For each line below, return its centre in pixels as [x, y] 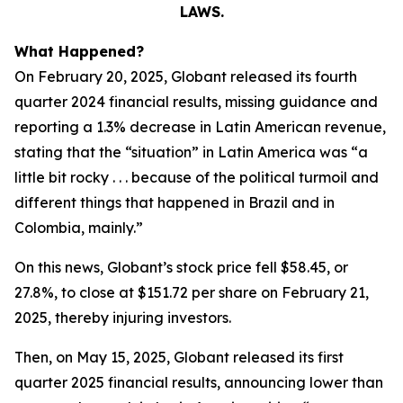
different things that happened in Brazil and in [175, 202]
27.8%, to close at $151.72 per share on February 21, [192, 292]
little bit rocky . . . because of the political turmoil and [197, 177]
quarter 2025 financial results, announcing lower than [199, 382]
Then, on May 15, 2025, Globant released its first [179, 357]
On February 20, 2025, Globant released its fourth [186, 76]
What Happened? [79, 51]
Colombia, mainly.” [79, 228]
